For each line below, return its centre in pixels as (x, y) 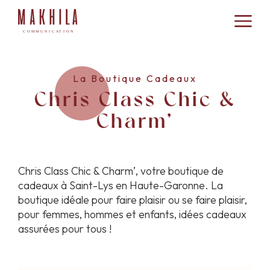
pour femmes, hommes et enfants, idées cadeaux (132, 214)
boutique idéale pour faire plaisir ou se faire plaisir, (133, 200)
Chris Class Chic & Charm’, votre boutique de (121, 171)
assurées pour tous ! (65, 229)
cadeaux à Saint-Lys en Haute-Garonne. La (121, 185)
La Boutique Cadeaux (135, 78)
